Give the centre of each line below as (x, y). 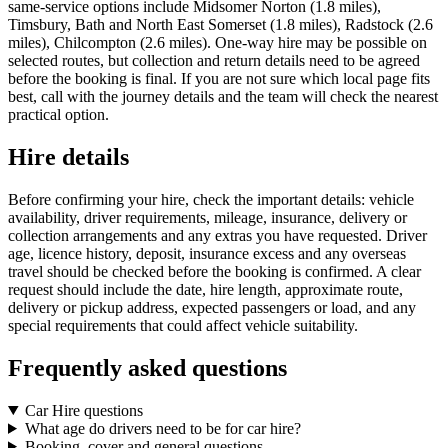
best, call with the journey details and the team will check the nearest (223, 97)
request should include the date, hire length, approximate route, (205, 290)
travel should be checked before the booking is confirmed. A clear (214, 272)
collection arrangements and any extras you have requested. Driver (217, 236)
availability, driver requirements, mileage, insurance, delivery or (207, 218)
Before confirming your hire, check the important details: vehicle (211, 200)
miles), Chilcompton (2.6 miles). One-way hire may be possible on (217, 43)
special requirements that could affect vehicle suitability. (183, 326)
